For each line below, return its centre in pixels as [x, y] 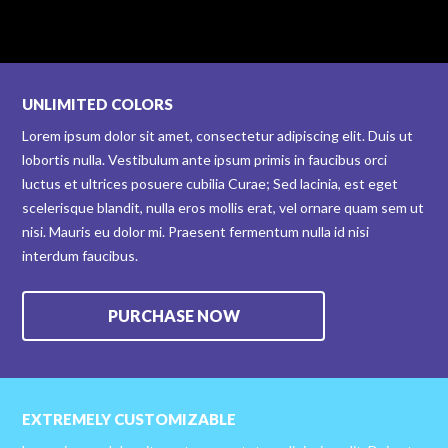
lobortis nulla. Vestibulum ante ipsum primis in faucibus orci [205, 159]
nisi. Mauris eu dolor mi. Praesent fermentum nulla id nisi [196, 231]
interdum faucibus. [80, 255]
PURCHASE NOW [173, 315]
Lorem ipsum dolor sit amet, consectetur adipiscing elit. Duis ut [218, 135]
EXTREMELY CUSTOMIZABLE [129, 418]
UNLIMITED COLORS [98, 103]
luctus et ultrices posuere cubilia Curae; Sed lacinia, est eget [210, 183]
